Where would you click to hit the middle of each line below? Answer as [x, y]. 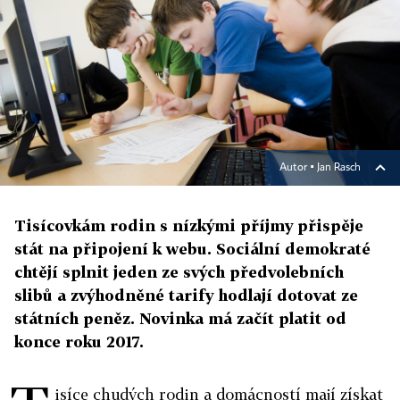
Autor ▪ [298, 168]
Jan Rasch [339, 168]
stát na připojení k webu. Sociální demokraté [192, 249]
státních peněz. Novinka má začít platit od [180, 319]
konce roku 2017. [79, 342]
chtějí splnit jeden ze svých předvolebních [179, 272]
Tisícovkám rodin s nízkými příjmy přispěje [189, 226]
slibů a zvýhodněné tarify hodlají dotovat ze [186, 296]
